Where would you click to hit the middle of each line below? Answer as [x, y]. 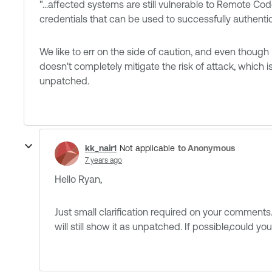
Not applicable [147, 148]
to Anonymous [206, 148]
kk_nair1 [101, 148]
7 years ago [104, 160]
